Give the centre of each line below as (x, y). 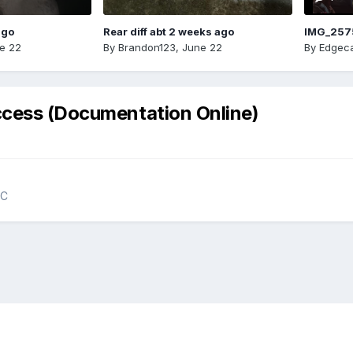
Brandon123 (147, 47)
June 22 (202, 47)
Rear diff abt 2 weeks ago (168, 31)
